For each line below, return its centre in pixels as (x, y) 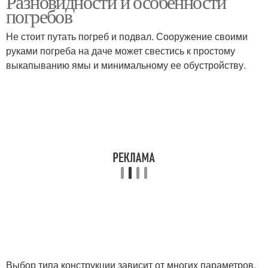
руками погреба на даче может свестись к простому (121, 51)
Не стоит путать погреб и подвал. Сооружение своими (127, 36)
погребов (39, 16)
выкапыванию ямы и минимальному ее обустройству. (126, 65)
